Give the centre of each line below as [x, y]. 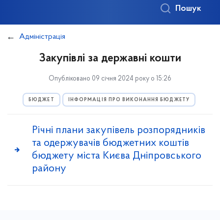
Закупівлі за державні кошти [110, 58]
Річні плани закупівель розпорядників [119, 130]
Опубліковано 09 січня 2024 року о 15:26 [110, 79]
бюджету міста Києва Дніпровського [117, 156]
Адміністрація [42, 37]
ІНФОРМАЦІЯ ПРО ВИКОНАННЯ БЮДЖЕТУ [129, 100]
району [49, 169]
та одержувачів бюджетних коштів [110, 143]
